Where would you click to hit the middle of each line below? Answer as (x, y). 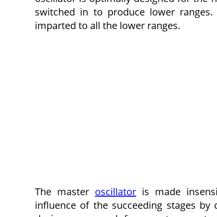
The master (65, 191)
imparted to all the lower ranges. (108, 25)
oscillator (116, 191)
